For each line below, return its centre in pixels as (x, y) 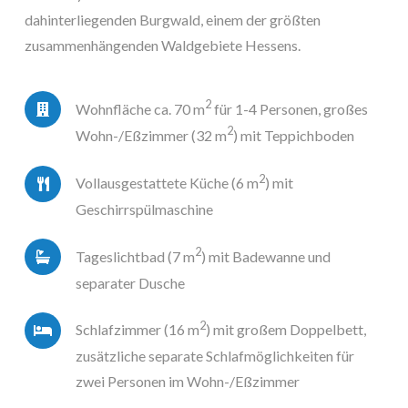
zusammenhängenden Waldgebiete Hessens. (163, 46)
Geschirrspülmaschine (144, 209)
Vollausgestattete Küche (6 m (167, 183)
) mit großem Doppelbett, (286, 330)
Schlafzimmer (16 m (138, 330)
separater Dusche (130, 282)
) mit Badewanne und (266, 256)
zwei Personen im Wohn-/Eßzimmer (188, 382)
